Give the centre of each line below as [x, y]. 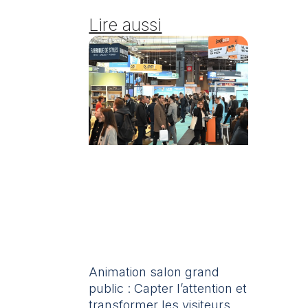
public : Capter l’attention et [168, 288]
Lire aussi [125, 25]
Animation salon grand [154, 272]
